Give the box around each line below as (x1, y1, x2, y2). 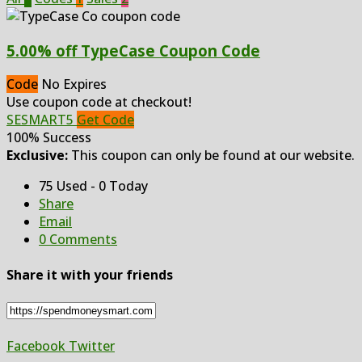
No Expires (41, 75, 107, 94)
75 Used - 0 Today (39, 177, 148, 196)
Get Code (77, 111, 134, 129)
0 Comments (39, 230, 117, 249)
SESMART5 (6, 111, 74, 129)
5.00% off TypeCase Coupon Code (6, 40, 260, 61)
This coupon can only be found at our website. (68, 146, 355, 165)
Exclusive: (6, 146, 68, 165)
